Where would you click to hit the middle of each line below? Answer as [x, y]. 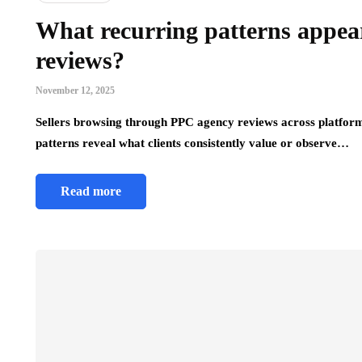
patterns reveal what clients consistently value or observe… [192, 143]
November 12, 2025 [75, 91]
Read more [91, 192]
